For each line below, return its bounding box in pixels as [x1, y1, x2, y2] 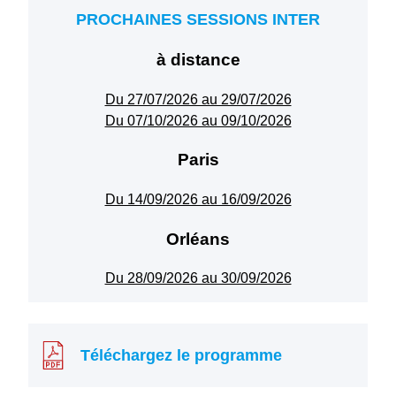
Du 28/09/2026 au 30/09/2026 [104, 270, 292, 286]
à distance [156, 49, 240, 69]
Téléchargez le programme [80, 346, 282, 365]
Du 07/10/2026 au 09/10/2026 [104, 112, 292, 128]
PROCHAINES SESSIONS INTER [76, 11, 320, 29]
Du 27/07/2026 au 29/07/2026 [104, 91, 292, 107]
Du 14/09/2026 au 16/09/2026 [104, 192, 292, 208]
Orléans [166, 229, 230, 248]
